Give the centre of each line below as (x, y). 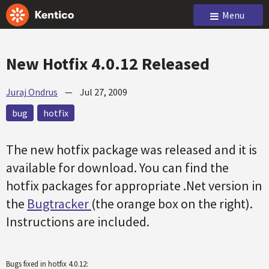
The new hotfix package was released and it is (131, 150)
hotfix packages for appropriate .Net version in (134, 186)
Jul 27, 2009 (104, 92)
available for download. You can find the (117, 168)
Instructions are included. (78, 222)
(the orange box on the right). (172, 204)
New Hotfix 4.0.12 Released (108, 64)
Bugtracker (59, 204)
